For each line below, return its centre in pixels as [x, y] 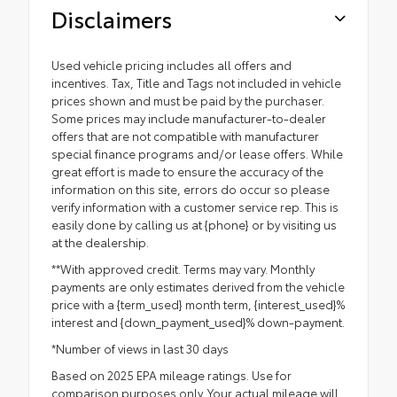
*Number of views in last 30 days [140, 349]
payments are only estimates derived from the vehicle [198, 287]
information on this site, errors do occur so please [191, 189]
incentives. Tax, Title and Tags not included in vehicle [196, 83]
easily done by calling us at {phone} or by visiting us [194, 225]
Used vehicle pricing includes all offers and [171, 65]
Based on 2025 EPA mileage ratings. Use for [171, 375]
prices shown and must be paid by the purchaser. [188, 101]
